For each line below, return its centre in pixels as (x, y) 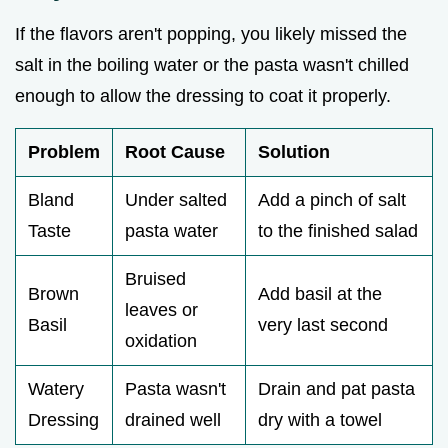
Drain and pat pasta (336, 389)
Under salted (176, 200)
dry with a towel (320, 420)
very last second (323, 325)
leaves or (161, 310)
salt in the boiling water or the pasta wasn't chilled (212, 65)
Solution (294, 152)
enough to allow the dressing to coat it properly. (203, 96)
